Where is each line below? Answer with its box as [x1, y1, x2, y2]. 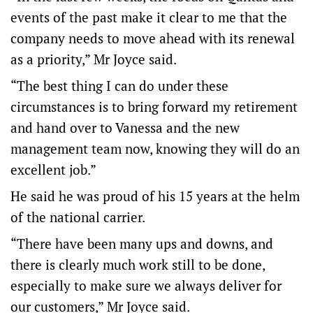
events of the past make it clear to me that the [10, 8, 287, 26]
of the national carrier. [10, 208, 145, 226]
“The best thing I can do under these [10, 77, 228, 94]
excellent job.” [10, 161, 96, 178]
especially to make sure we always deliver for [10, 277, 282, 294]
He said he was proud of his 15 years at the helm [10, 187, 300, 205]
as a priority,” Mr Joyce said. [10, 50, 177, 68]
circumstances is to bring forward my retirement [10, 98, 298, 115]
